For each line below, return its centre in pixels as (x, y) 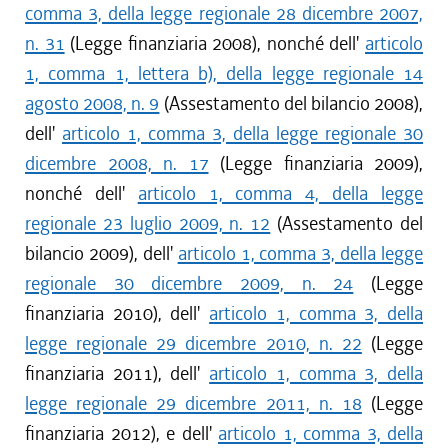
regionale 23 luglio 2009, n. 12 (148, 223)
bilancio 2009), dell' (101, 253)
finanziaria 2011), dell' (117, 373)
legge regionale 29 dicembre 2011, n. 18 (193, 403)
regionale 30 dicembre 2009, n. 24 (189, 283)
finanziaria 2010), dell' (117, 313)
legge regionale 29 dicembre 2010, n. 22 (193, 343)
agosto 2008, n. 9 (92, 103)
